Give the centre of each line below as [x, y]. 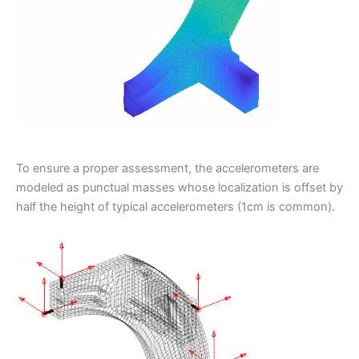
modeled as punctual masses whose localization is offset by [179, 187]
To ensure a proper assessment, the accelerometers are [167, 168]
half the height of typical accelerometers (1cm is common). [175, 206]
